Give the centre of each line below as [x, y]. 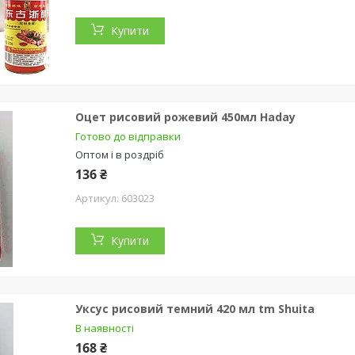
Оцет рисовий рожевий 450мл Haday [185, 116]
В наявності [105, 328]
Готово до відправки [128, 136]
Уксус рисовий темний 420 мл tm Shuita [195, 308]
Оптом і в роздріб [120, 154]
